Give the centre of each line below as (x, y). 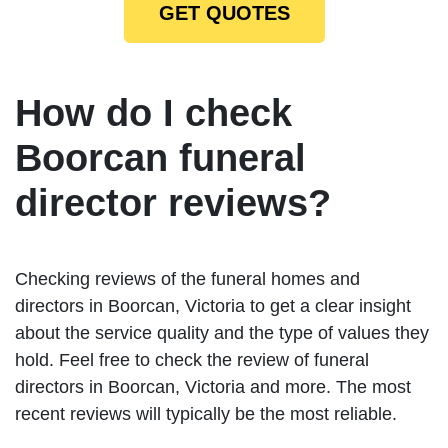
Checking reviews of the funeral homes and (187, 279)
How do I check (153, 113)
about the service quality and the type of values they (222, 333)
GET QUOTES (224, 13)
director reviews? (173, 203)
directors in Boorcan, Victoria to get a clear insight (213, 306)
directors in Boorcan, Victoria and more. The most (213, 387)
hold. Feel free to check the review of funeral (192, 360)
